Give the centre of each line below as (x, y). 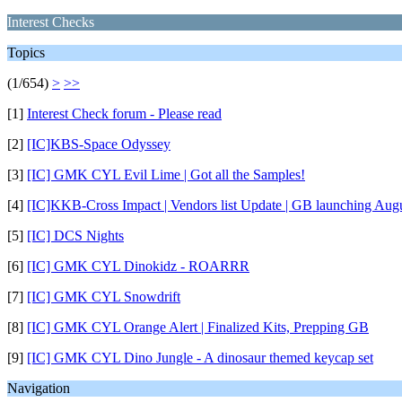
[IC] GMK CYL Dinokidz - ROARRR (138, 266)
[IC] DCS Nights (75, 236)
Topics (26, 52)
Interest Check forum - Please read (124, 114)
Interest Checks (51, 22)
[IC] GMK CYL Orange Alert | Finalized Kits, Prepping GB (198, 327)
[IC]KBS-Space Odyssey (99, 144)
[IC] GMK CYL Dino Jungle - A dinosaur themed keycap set (200, 358)
